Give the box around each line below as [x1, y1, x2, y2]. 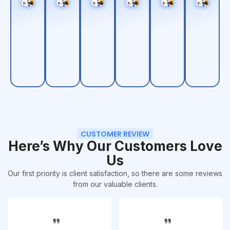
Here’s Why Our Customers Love [8, 138, 222, 155]
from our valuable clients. [72, 180, 158, 189]
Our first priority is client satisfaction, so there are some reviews [8, 169, 222, 178]
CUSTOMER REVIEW [81, 129, 149, 140]
